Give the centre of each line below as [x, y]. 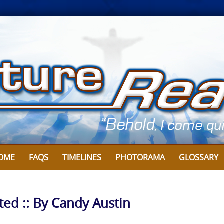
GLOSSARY [199, 157]
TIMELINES [82, 157]
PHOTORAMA [140, 157]
